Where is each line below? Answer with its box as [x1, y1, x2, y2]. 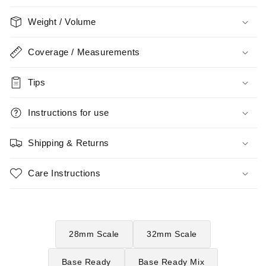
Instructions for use [28, 107, 109, 118]
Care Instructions [28, 167, 101, 178]
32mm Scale [147, 229, 197, 239]
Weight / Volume [28, 16, 96, 27]
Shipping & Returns [28, 137, 109, 148]
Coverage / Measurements [28, 46, 140, 57]
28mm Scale [69, 229, 119, 239]
